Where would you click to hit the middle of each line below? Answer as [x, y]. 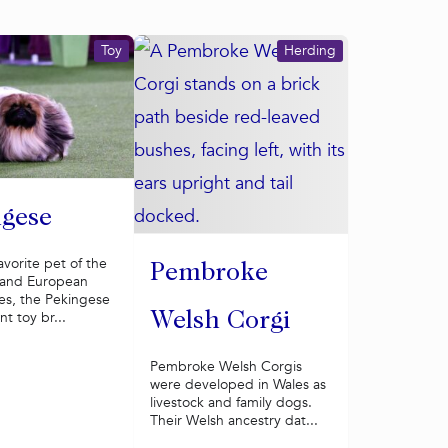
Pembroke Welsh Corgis [225, 366]
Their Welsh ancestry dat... [233, 420]
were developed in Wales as [237, 384]
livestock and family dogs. [230, 402]
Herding [310, 50]
